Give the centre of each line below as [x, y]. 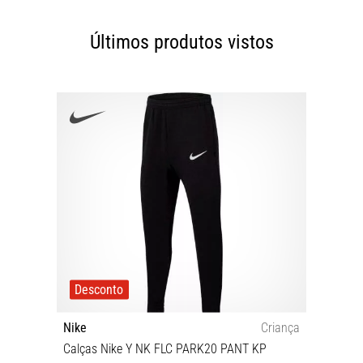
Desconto [99, 289]
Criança [280, 327]
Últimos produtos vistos [181, 43]
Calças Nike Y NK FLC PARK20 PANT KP [165, 348]
